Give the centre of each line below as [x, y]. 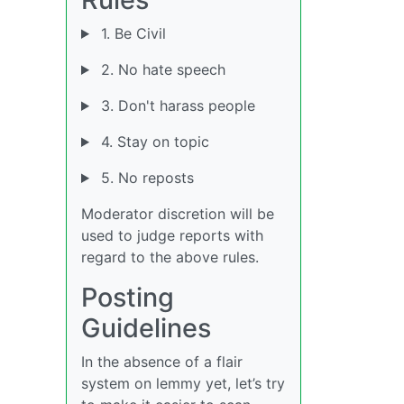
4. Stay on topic [152, 142]
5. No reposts [145, 178]
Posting [128, 297]
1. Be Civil [131, 33]
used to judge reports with [172, 235]
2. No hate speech [161, 69]
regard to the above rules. [170, 257]
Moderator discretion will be [178, 214]
